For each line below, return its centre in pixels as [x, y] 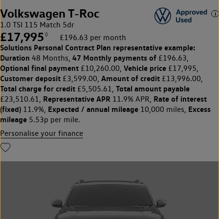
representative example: [153, 47]
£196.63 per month [93, 37]
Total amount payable [153, 88]
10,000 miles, [163, 109]
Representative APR [77, 99]
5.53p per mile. [54, 119]
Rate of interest [180, 99]
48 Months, [51, 58]
